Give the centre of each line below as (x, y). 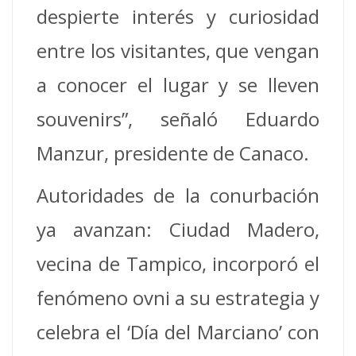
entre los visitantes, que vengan (178, 51)
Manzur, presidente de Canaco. (173, 153)
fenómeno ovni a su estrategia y (178, 298)
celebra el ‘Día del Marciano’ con (178, 332)
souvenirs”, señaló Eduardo (178, 119)
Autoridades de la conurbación (178, 195)
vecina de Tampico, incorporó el (178, 264)
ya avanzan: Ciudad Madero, (178, 230)
